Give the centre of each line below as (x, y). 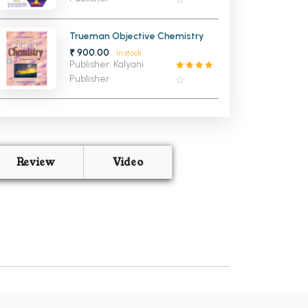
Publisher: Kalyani (107, 64)
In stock (129, 53)
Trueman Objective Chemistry (137, 35)
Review (35, 163)
